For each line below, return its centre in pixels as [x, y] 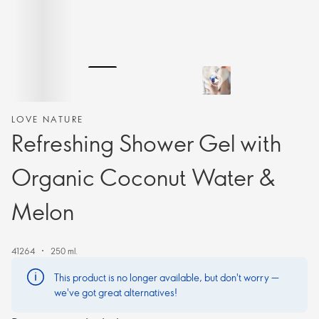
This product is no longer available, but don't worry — [167, 277]
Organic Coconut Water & [143, 177]
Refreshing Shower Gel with [146, 142]
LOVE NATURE [48, 119]
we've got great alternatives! [116, 292]
